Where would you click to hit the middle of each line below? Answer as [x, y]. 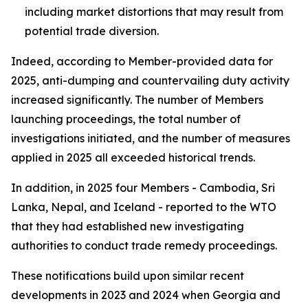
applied [32, 157]
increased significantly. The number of [113, 100]
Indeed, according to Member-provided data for [142, 61]
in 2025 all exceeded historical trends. [154, 157]
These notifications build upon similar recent [128, 276]
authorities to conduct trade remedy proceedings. [144, 245]
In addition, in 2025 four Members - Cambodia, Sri [143, 188]
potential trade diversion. [92, 31]
